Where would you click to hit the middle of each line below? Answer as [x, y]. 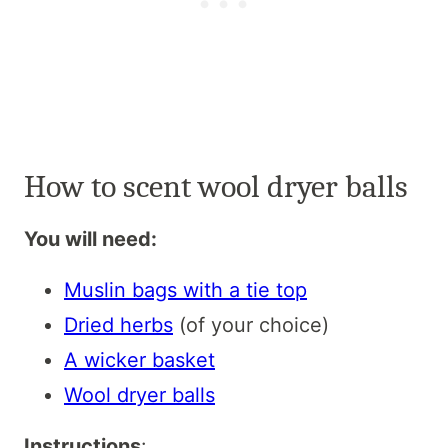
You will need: [90, 238]
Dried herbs [118, 324]
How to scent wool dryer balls [216, 186]
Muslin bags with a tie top [185, 289]
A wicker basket [139, 359]
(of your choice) [251, 324]
